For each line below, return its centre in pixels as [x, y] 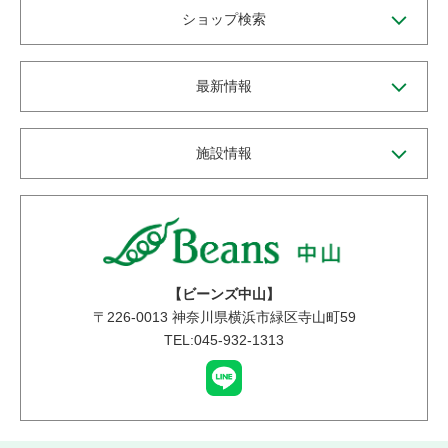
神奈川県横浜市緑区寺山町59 [261, 317]
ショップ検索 [224, 19]
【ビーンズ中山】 [224, 294]
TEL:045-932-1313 [224, 340]
